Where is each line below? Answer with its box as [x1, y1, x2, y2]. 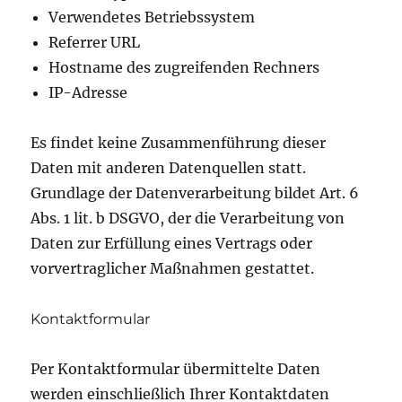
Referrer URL [48, 32, 141, 51]
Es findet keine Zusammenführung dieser [31, 133, 327, 152]
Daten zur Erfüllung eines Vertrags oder [31, 233, 313, 252]
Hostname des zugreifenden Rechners [48, 57, 320, 76]
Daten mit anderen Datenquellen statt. [31, 158, 307, 177]
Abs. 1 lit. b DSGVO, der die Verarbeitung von [31, 208, 345, 227]
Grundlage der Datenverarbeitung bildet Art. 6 [31, 183, 360, 202]
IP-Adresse [48, 83, 128, 101]
